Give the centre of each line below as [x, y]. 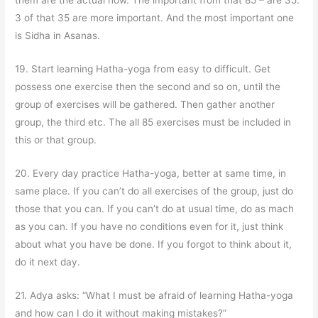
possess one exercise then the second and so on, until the [148, 86]
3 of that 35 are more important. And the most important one [155, 18]
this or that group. [56, 139]
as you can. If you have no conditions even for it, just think [149, 226]
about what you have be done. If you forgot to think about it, [154, 244]
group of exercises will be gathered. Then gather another [145, 104]
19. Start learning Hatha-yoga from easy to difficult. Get [143, 68]
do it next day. [48, 262]
